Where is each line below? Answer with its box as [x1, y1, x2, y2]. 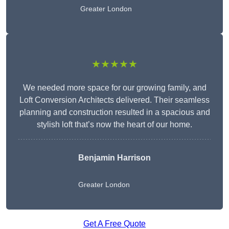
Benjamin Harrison [78, 153, 151, 163]
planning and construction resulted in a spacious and [19, 108, 210, 117]
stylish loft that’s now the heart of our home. [37, 120, 192, 129]
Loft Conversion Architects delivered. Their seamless [19, 96, 210, 105]
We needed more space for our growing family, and [22, 83, 207, 93]
